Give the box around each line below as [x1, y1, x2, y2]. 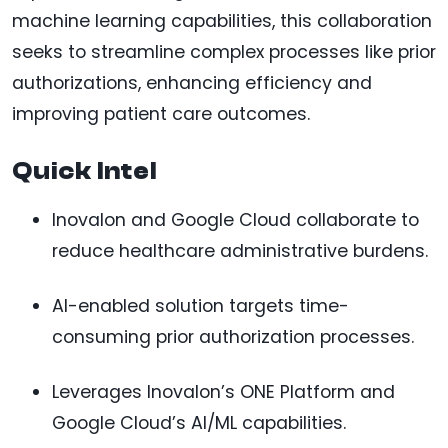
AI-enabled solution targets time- [52, 293, 349, 318]
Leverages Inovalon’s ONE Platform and [52, 379, 395, 404]
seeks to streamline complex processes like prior [12, 39, 436, 64]
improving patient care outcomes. [12, 101, 310, 126]
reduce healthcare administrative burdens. [52, 238, 428, 263]
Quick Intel [12, 156, 157, 185]
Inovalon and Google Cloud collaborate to [52, 207, 419, 232]
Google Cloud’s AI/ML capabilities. [52, 410, 346, 435]
